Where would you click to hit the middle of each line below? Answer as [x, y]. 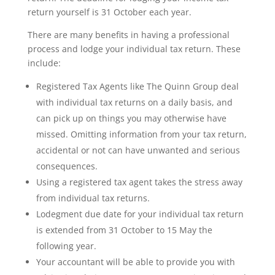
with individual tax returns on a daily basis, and [134, 102]
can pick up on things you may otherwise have [131, 118]
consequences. [67, 166]
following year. [66, 246]
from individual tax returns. [93, 198]
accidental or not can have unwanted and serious [138, 150]
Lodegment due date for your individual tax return [140, 214]
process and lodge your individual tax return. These [134, 49]
